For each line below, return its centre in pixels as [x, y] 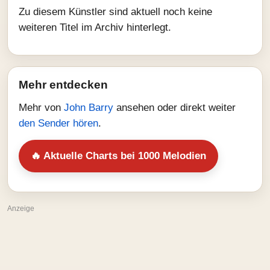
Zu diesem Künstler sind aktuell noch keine [115, 12]
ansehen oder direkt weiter [176, 108]
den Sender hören [58, 123]
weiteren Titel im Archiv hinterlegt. [95, 27]
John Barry [90, 108]
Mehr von [41, 108]
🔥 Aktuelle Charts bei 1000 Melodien [118, 156]
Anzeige [21, 209]
